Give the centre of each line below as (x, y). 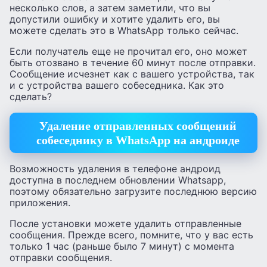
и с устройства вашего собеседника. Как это (117, 86)
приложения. (40, 202)
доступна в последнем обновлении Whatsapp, (118, 180)
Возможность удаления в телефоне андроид (115, 168)
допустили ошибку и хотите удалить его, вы (115, 19)
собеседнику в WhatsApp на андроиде (138, 140)
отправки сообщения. (61, 257)
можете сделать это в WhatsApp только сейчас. (124, 31)
